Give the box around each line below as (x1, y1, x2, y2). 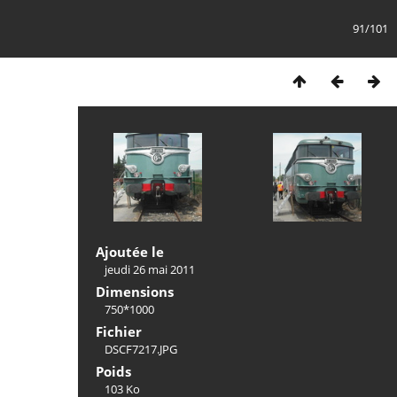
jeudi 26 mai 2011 (105, 261, 195, 277)
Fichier (96, 323, 142, 340)
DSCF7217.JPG (105, 341, 177, 357)
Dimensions (96, 283, 174, 300)
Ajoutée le (96, 243, 164, 261)
